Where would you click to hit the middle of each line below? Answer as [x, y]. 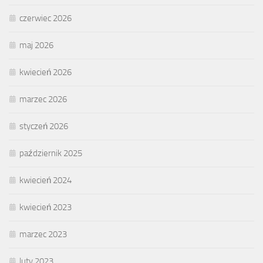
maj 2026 [36, 45]
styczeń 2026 [44, 127]
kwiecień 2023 [45, 208]
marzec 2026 [43, 100]
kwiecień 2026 [45, 73]
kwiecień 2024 [45, 181]
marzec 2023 [43, 235]
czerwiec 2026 [45, 18]
